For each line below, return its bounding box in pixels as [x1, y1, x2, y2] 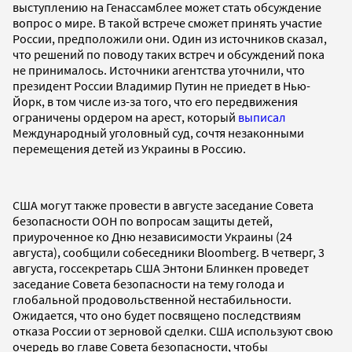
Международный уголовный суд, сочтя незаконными [13, 124, 304, 141]
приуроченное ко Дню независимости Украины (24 [13, 228, 292, 244]
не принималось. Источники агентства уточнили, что [13, 61, 305, 78]
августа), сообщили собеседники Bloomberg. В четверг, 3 [13, 244, 324, 260]
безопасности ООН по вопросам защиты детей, [13, 212, 273, 229]
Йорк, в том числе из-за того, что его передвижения [13, 93, 298, 109]
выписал [238, 108, 286, 125]
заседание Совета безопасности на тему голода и [13, 275, 284, 291]
